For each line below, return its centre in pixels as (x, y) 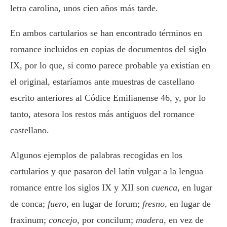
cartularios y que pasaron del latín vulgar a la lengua (107, 172)
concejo (63, 220)
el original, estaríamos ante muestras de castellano (102, 82)
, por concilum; (106, 220)
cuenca (164, 188)
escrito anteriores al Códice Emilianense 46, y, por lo (108, 98)
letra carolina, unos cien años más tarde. (84, 8)
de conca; (29, 204)
